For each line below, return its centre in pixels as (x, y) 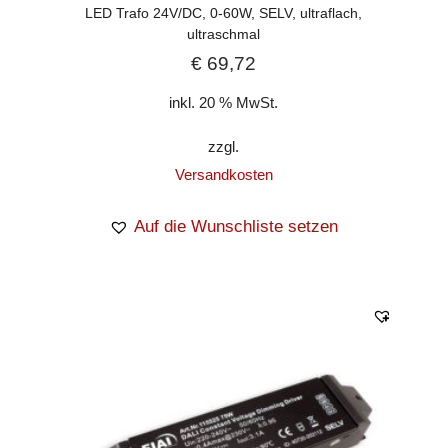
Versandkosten (223, 175)
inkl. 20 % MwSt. (224, 102)
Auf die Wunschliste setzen (236, 227)
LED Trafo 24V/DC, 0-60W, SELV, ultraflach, (224, 12)
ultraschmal (224, 33)
